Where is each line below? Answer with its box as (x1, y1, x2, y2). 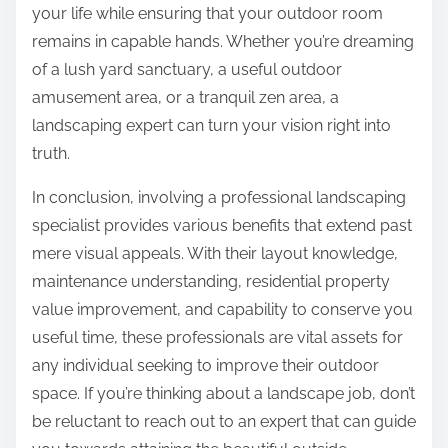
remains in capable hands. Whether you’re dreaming (32, 32, 414, 52)
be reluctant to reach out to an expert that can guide (32, 412, 416, 432)
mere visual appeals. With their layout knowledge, (32, 244, 398, 264)
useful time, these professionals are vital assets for (32, 328, 403, 348)
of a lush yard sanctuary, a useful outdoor (32, 60, 342, 80)
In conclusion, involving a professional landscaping (32, 188, 406, 208)
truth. (32, 144, 70, 164)
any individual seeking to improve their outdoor (32, 356, 379, 376)
